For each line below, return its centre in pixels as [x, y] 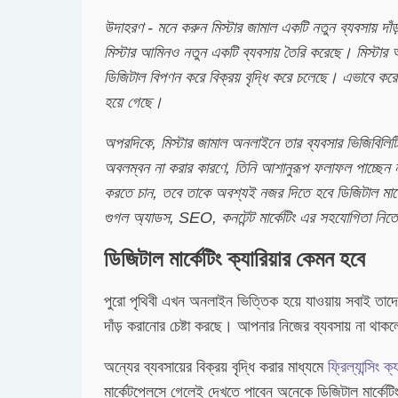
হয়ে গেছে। [133, 102]
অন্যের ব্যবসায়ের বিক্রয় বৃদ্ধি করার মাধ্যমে [216, 367]
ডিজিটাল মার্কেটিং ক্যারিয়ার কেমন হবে [235, 259]
